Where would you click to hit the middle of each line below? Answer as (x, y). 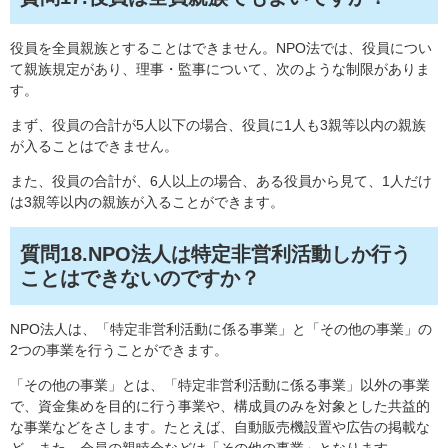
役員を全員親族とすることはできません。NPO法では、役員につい (221, 48)
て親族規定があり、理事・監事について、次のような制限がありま (220, 69)
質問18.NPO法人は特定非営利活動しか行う (215, 254)
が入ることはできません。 (94, 146)
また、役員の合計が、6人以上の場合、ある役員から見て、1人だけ (221, 181)
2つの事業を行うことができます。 (119, 350)
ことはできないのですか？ (140, 278)
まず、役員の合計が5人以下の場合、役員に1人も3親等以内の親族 (218, 125)
